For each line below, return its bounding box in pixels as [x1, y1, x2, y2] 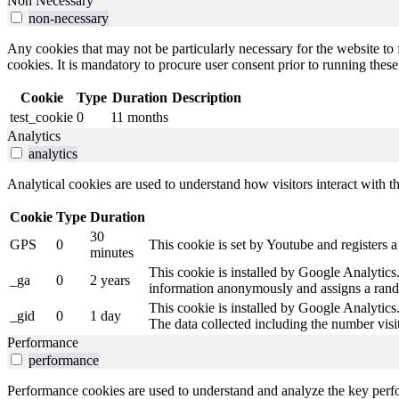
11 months [110, 110, 168, 126]
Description [172, 90, 241, 106]
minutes [90, 245, 134, 261]
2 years [90, 273, 130, 289]
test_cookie [10, 110, 73, 126]
